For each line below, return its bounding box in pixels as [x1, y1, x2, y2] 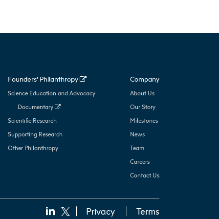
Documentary [17, 103, 55, 110]
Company [130, 74, 159, 83]
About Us [130, 89, 154, 97]
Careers [130, 157, 150, 165]
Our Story [130, 103, 155, 110]
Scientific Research [7, 116, 57, 124]
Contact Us [130, 171, 159, 179]
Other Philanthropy [7, 144, 58, 152]
